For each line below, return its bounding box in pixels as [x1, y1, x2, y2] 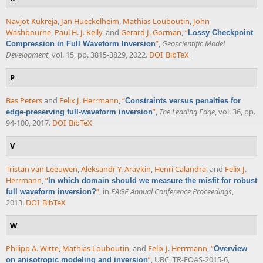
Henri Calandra [154, 163, 206, 174]
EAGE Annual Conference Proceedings [111, 186, 232, 197]
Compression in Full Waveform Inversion [6, 39, 156, 48]
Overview [214, 244, 247, 253]
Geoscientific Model [162, 38, 225, 49]
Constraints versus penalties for [125, 96, 241, 106]
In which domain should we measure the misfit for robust [48, 176, 257, 185]
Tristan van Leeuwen [6, 163, 77, 174]
